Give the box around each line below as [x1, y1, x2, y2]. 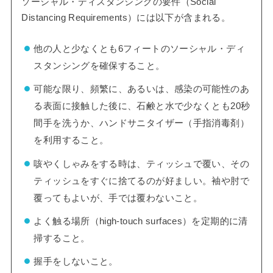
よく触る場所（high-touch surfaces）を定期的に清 [34, 216, 248, 227]
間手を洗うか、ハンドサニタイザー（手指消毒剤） [34, 118, 249, 129]
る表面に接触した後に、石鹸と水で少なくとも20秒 [34, 101, 250, 112]
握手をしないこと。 [34, 257, 118, 267]
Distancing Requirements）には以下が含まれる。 [21, 13, 230, 23]
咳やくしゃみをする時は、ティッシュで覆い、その [34, 158, 249, 169]
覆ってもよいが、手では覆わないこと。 [34, 193, 203, 203]
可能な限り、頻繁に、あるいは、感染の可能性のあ [34, 84, 249, 94]
